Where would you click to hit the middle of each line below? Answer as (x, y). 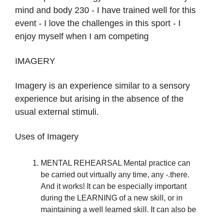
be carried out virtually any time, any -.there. (115, 175)
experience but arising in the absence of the (99, 99)
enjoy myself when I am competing (82, 37)
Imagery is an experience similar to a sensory (102, 86)
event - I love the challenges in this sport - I (98, 23)
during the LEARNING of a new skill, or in (112, 198)
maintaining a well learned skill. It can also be (118, 210)
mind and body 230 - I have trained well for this (105, 10)
